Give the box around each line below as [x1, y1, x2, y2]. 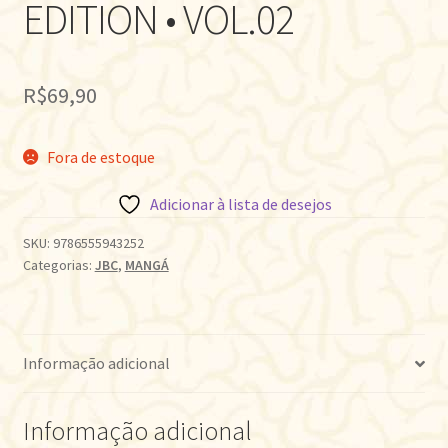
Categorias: [22, 256, 95, 275]
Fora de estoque [47, 146, 156, 167]
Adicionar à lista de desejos [149, 194, 332, 215]
